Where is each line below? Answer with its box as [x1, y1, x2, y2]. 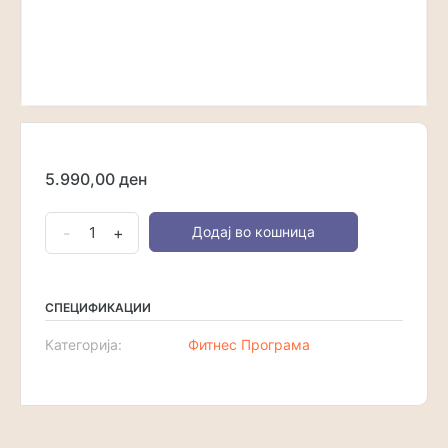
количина [44, 268, 123, 289]
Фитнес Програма [188, 336, 311, 354]
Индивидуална [44, 214, 168, 235]
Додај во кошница [192, 223, 315, 241]
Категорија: [45, 336, 122, 354]
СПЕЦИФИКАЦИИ [45, 300, 151, 316]
